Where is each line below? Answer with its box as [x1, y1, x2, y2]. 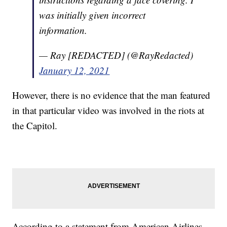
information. [39, 24, 88, 37]
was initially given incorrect [39, 9, 146, 22]
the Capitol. [12, 119, 58, 132]
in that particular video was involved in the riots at [12, 104, 205, 117]
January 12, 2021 [39, 64, 110, 77]
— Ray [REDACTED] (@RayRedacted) [39, 49, 194, 62]
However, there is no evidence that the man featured [12, 89, 211, 102]
